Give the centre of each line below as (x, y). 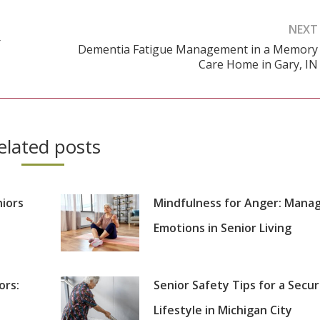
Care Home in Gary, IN (258, 65)
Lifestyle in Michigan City (222, 310)
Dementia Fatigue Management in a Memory (198, 50)
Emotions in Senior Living (222, 227)
